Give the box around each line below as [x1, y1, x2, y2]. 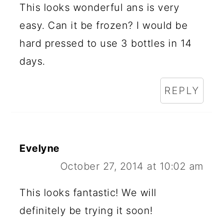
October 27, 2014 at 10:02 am [60, 160, 204, 172]
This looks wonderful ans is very [19, 1, 180, 13]
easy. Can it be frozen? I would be [19, 19, 188, 31]
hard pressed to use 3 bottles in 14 [19, 37, 192, 49]
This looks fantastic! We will [19, 186, 157, 199]
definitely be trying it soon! [19, 204, 153, 217]
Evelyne [19, 142, 60, 154]
